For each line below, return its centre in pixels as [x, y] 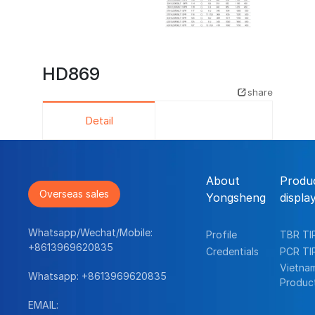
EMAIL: [44, 305]
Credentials [232, 251]
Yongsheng [236, 197]
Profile [221, 234]
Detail [99, 121]
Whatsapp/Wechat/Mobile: [91, 233]
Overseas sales [75, 194]
